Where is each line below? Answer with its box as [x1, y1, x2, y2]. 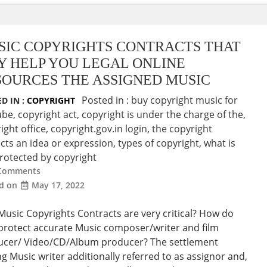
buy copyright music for [131, 93, 238, 107]
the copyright [152, 122, 213, 135]
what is [204, 136, 236, 150]
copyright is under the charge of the [82, 107, 244, 121]
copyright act [18, 107, 77, 121]
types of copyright [118, 136, 200, 150]
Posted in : [82, 93, 132, 107]
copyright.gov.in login [51, 122, 148, 135]
